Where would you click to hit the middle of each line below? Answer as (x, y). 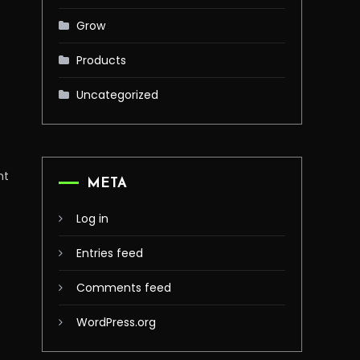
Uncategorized (117, 95)
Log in (92, 219)
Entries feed (110, 253)
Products (101, 60)
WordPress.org (116, 322)
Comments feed (124, 288)
